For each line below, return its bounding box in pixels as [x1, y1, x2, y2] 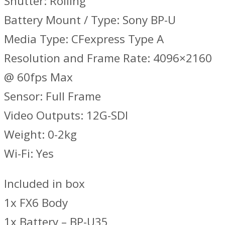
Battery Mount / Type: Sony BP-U [4, 12, 176, 28]
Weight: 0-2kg [4, 126, 77, 142]
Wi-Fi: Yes [4, 145, 54, 161]
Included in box [4, 176, 85, 192]
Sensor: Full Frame [4, 88, 101, 104]
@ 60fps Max [4, 69, 73, 85]
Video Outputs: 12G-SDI [4, 107, 128, 123]
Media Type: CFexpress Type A [4, 31, 164, 47]
